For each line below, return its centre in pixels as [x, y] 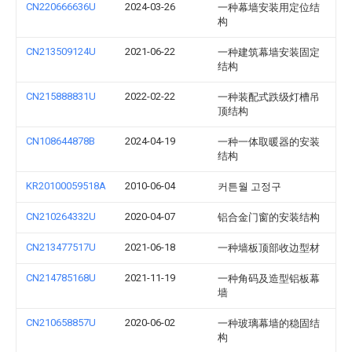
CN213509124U [61, 51]
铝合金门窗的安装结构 [269, 217]
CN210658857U [61, 323]
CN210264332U [61, 216]
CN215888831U [61, 96]
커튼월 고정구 [249, 187]
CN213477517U [61, 247]
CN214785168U [61, 278]
